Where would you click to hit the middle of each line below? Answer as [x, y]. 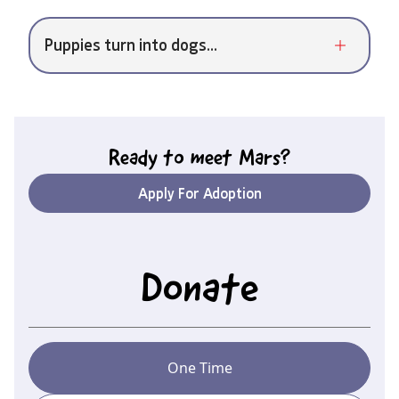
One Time [199, 368]
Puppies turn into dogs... [131, 45]
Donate [199, 292]
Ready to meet [174, 160]
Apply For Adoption [199, 194]
